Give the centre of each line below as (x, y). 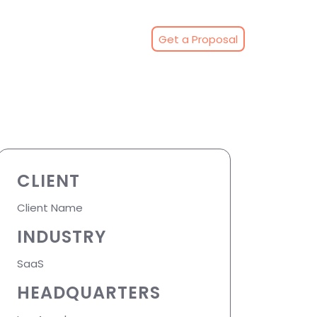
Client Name (50, 208)
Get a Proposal (198, 39)
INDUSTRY (62, 237)
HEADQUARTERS (89, 293)
